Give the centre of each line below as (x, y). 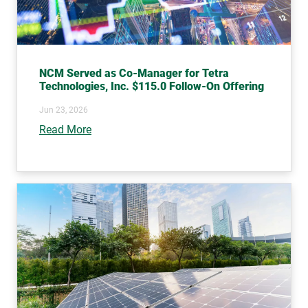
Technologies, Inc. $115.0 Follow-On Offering (152, 86)
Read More (65, 129)
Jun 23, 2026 (64, 110)
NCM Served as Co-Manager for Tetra (134, 73)
